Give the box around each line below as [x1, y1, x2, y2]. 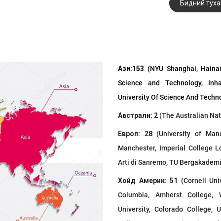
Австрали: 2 [118, 111, 158, 120]
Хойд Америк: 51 [118, 177, 178, 185]
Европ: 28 [118, 130, 157, 138]
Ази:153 [118, 65, 144, 73]
